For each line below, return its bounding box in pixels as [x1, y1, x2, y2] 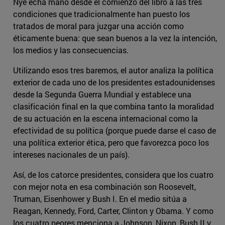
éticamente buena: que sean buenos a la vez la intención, [13, 33, 217, 44]
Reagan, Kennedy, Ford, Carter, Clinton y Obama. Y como [13, 205, 213, 216]
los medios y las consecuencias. [13, 45, 129, 56]
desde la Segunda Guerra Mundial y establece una [13, 89, 191, 100]
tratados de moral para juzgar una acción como [13, 21, 184, 32]
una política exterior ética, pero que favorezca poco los [13, 137, 209, 148]
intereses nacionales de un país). [13, 149, 130, 160]
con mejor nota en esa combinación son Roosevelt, [13, 181, 196, 192]
